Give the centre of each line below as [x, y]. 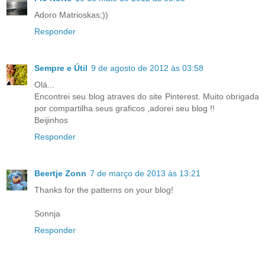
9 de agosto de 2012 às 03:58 [147, 68]
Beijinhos [51, 120]
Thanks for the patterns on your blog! [104, 190]
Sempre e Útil [61, 68]
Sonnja [47, 213]
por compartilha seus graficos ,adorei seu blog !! [125, 108]
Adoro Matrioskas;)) [71, 14]
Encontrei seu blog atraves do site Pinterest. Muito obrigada [147, 96]
